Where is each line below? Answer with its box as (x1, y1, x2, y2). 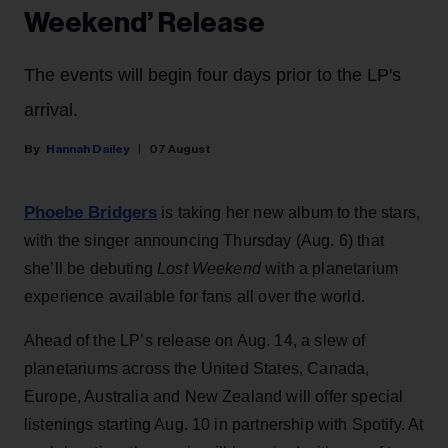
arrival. (24, 99, 78, 120)
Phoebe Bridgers (24, 202, 157, 222)
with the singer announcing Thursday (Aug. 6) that (24, 231, 384, 249)
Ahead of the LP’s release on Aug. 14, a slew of (24, 331, 366, 349)
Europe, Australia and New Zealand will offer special (24, 387, 404, 405)
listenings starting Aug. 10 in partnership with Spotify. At (24, 415, 424, 433)
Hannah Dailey (46, 142, 130, 155)
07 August (149, 142, 211, 155)
